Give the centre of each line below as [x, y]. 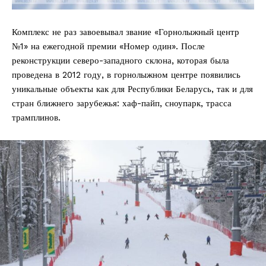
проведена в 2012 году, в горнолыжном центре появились [126, 75]
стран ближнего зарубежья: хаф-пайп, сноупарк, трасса [122, 103]
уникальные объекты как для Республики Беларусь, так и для [132, 89]
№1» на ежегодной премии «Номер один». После [108, 46]
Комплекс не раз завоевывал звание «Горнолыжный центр [126, 32]
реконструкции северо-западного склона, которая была [121, 60]
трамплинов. [36, 117]
